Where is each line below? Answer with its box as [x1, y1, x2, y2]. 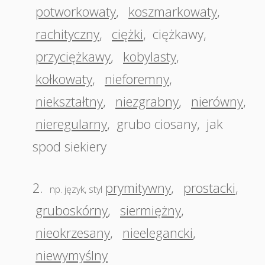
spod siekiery [33, 137, 106, 155]
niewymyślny [35, 246, 108, 264]
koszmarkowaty [128, 2, 217, 20]
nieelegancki [122, 224, 193, 241]
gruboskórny [35, 201, 108, 219]
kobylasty [123, 47, 176, 65]
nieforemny [105, 70, 169, 88]
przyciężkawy [35, 47, 111, 65]
